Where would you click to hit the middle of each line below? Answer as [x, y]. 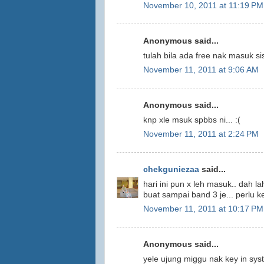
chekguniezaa [171, 169]
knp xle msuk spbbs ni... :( [192, 120]
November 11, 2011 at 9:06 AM [201, 70]
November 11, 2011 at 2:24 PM [201, 134]
